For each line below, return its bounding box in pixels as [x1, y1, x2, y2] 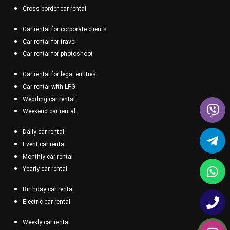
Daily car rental [23, 128, 64, 136]
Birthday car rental [23, 185, 74, 193]
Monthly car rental [23, 152, 73, 160]
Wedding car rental [23, 95, 75, 103]
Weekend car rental [23, 107, 75, 115]
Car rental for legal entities [23, 70, 96, 78]
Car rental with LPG [23, 83, 75, 90]
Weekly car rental [23, 218, 70, 226]
